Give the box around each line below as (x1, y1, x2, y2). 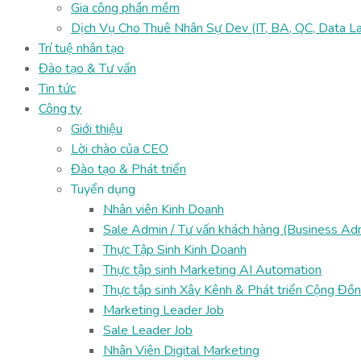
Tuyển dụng (71, 180, 135, 198)
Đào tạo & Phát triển (71, 160, 186, 178)
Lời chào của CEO (71, 140, 168, 158)
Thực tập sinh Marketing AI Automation (103, 261, 322, 279)
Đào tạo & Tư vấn (39, 60, 136, 77)
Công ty (39, 100, 81, 118)
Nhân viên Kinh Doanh (103, 201, 224, 218)
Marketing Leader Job (103, 301, 224, 319)
